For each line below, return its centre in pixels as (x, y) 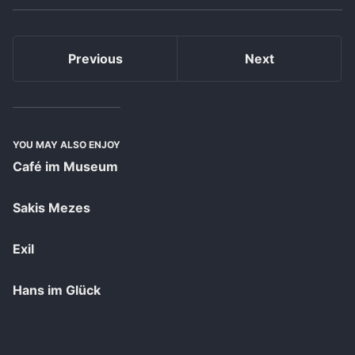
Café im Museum (65, 167)
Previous (95, 59)
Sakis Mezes (52, 208)
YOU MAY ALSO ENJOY (67, 145)
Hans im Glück (57, 290)
